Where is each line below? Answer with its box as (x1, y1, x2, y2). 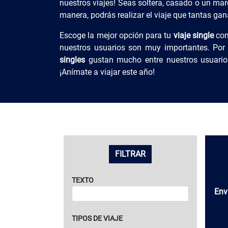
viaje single (173, 31, 214, 40)
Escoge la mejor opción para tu (60, 31, 174, 40)
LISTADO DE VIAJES (59, 133, 167, 154)
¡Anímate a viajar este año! (60, 67, 155, 77)
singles (60, 55, 85, 65)
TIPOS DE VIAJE (72, 214, 123, 223)
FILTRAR (115, 149, 146, 159)
